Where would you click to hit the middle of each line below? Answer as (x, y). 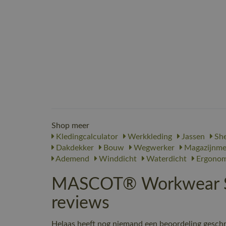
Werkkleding (149, 137)
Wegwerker (153, 148)
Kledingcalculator (86, 137)
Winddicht (117, 159)
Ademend (72, 159)
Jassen (192, 137)
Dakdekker (74, 148)
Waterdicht (165, 159)
